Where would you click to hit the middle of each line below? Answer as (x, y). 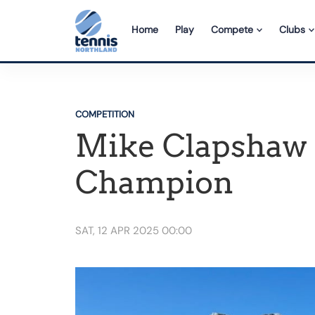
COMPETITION (105, 114)
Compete (232, 30)
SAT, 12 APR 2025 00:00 (134, 231)
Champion (154, 182)
